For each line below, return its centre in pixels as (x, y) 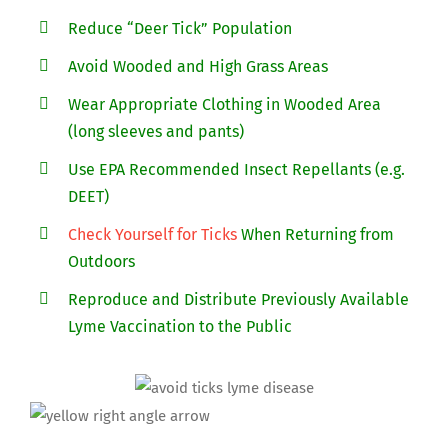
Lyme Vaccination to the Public (180, 326)
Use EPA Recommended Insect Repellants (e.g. (237, 169)
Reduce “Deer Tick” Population (180, 28)
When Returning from (316, 234)
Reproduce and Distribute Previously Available (239, 299)
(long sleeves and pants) (156, 131)
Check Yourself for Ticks (153, 234)
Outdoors (102, 261)
